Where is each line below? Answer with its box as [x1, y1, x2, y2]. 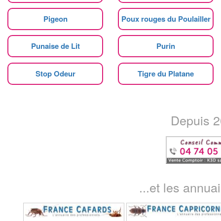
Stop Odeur [35, 68, 75, 79]
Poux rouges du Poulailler [121, 13, 211, 24]
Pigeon [43, 13, 68, 24]
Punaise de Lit [31, 40, 80, 51]
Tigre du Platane [138, 68, 194, 79]
